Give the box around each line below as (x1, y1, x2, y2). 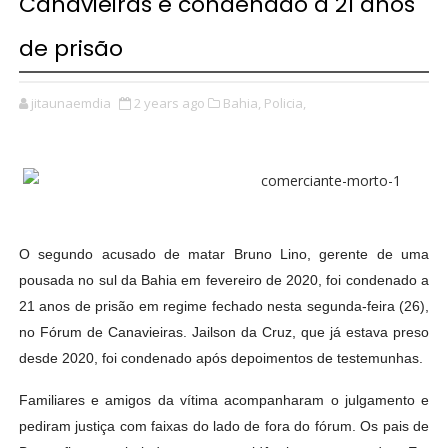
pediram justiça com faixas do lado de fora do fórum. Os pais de (18, 418, 430, 435)
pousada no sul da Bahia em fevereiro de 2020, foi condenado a (18, 272, 430, 289)
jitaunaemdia (30, 94, 111, 113)
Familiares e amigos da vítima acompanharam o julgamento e (18, 392, 430, 409)
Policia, (263, 94, 306, 113)
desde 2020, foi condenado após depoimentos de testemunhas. (18, 350, 423, 367)
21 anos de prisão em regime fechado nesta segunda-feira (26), (18, 298, 430, 315)
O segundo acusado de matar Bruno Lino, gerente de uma (18, 246, 430, 263)
